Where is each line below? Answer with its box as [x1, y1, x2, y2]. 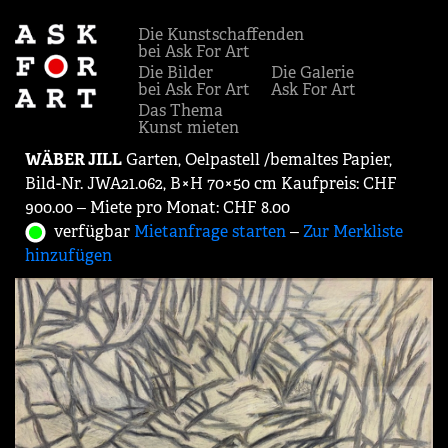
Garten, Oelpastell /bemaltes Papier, [122, 149, 392, 170]
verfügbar [46, 221, 134, 242]
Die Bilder [138, 62, 213, 83]
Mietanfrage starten [134, 221, 286, 242]
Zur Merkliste [303, 221, 403, 242]
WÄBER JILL [25, 149, 122, 170]
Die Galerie [271, 62, 354, 83]
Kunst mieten [138, 117, 239, 138]
